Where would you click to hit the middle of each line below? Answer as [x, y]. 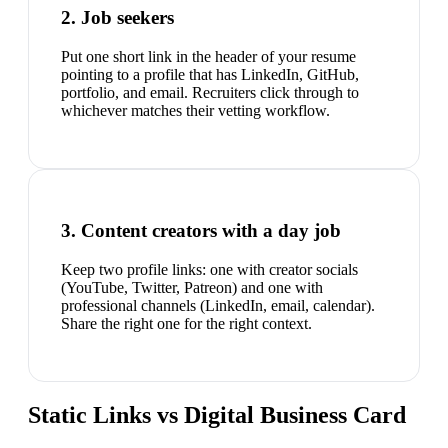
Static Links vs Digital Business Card [217, 415]
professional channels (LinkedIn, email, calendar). [218, 306]
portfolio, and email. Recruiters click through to [210, 92]
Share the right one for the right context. [186, 324]
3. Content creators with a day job [201, 231]
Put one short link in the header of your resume [208, 56]
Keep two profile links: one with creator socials [209, 270]
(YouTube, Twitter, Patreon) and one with [192, 288]
